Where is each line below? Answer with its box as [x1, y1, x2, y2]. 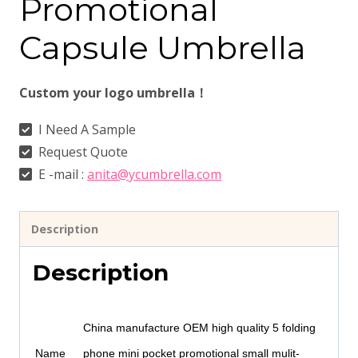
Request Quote [35, 143, 128, 161]
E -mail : [35, 165, 87, 184]
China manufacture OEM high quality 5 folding [83, 320, 316, 334]
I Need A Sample [35, 121, 136, 139]
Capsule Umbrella [19, 28, 306, 68]
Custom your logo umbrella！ [19, 84, 208, 102]
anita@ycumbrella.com [87, 165, 221, 184]
